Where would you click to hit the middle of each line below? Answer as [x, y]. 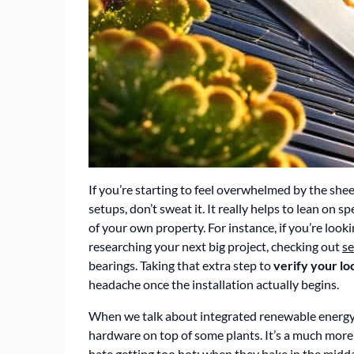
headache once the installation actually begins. [214, 284]
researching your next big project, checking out [215, 246]
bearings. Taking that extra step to [181, 265]
